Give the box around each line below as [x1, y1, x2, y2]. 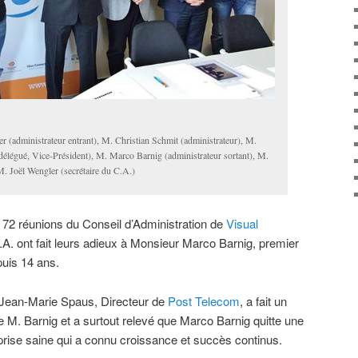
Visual [226, 215, 258, 233]
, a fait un [240, 292, 287, 309]
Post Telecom [168, 292, 240, 309]
